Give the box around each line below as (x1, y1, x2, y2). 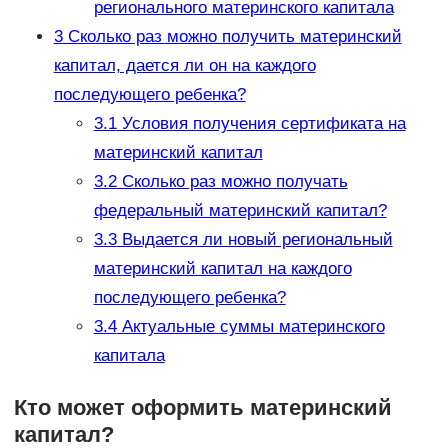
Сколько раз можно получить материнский (62, 27, 402, 47)
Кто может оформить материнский (13, 395, 392, 421)
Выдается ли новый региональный (116, 230, 393, 250)
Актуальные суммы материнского (116, 317, 385, 337)
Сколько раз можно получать (116, 172, 348, 192)
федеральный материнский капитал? (93, 201, 387, 221)
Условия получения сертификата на (116, 114, 406, 134)
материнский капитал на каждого (93, 259, 352, 279)
